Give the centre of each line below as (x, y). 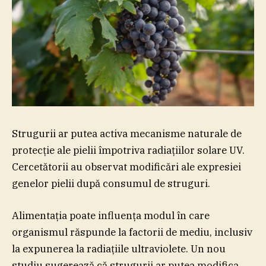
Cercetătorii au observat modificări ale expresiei (126, 167)
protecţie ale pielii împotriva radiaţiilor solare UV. (128, 150)
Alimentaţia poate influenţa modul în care (111, 215)
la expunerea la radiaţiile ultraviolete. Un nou (119, 248)
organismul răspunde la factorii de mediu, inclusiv (132, 232)
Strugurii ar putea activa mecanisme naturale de (127, 133)
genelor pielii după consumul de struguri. (111, 183)
